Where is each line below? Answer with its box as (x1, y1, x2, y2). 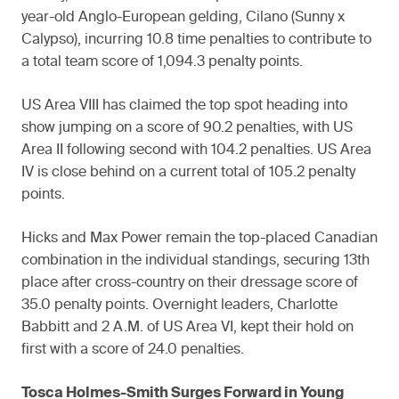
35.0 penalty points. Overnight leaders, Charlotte (21, 297, 338, 313)
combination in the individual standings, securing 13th (21, 253, 370, 268)
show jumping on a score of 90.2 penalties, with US (21, 120, 353, 135)
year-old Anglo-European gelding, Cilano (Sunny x (21, 10, 345, 25)
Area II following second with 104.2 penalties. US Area (21, 142, 371, 158)
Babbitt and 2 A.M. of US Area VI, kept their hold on (21, 320, 354, 335)
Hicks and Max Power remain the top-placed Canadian (21, 231, 378, 246)
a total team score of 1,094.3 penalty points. (21, 54, 303, 69)
